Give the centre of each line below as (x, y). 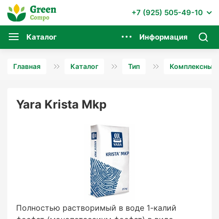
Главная (27, 66)
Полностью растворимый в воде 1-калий (96, 208)
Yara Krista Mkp (61, 104)
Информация (164, 37)
